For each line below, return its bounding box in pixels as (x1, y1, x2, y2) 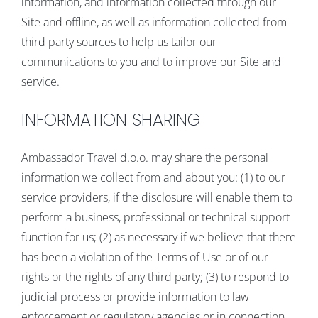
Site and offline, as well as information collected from (21, 14, 287, 31)
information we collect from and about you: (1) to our (21, 170, 285, 186)
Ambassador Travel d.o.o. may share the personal (21, 150, 268, 166)
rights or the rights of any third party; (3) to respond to (21, 269, 289, 285)
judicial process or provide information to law (21, 289, 249, 305)
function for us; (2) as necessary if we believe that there (21, 229, 296, 246)
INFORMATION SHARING (21, 108, 200, 132)
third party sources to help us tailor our (21, 34, 216, 50)
